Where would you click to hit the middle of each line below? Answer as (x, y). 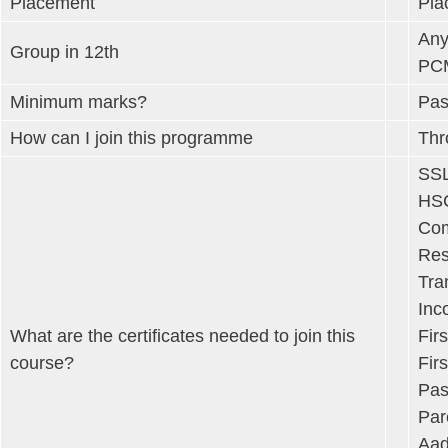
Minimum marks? (78, 101)
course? (42, 362)
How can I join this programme (131, 137)
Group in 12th (64, 51)
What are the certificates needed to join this (182, 335)
